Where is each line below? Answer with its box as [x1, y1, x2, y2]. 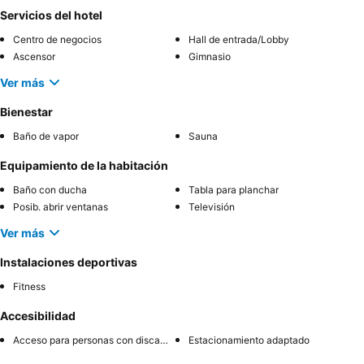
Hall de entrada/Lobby [188, 33, 289, 46]
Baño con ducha [13, 184, 87, 197]
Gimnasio [188, 50, 231, 63]
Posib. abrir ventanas [13, 201, 108, 214]
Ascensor [13, 50, 55, 63]
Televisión [188, 201, 235, 214]
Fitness [13, 280, 45, 293]
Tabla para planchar [188, 184, 279, 197]
